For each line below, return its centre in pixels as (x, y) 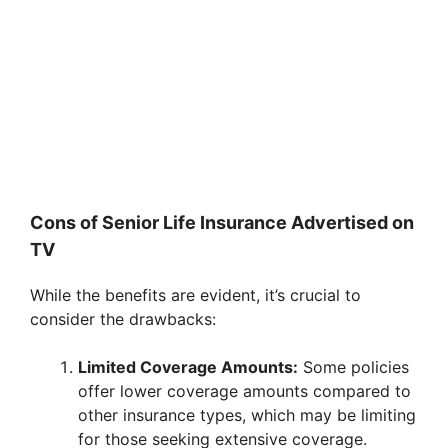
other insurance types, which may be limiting (247, 415)
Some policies (353, 367)
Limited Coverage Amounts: (188, 367)
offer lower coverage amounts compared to (244, 391)
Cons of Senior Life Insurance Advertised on (222, 223)
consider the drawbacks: (123, 319)
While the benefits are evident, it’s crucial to (195, 295)
